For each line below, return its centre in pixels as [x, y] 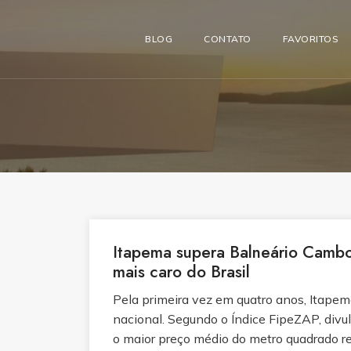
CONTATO [228, 39]
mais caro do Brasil [181, 272]
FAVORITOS [311, 39]
